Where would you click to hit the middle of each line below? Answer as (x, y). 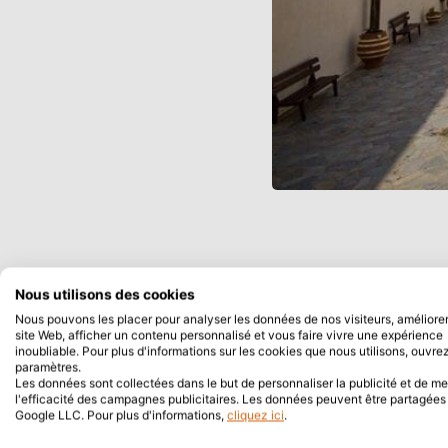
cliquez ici (255, 415)
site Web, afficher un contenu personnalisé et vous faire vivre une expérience (229, 335)
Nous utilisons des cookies (105, 294)
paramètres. (48, 367)
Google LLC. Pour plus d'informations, (121, 415)
